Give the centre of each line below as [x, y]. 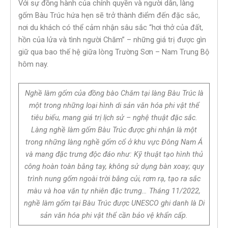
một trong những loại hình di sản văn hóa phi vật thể [114, 106]
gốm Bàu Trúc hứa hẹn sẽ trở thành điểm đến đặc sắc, [109, 15]
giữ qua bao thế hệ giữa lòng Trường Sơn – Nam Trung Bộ [114, 52]
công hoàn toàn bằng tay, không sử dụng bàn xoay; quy [114, 167]
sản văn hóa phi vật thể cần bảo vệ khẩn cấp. [114, 216]
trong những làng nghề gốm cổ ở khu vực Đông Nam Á [114, 142]
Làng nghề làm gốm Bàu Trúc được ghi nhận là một [114, 130]
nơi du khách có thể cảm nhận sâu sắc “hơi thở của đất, [111, 27]
